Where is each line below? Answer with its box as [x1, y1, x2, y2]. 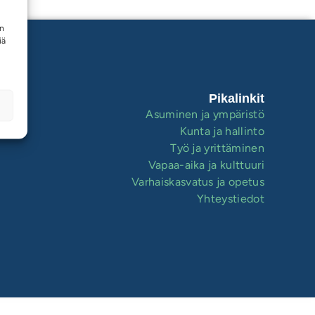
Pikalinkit [208, 91, 264, 105]
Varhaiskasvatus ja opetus [131, 175, 264, 188]
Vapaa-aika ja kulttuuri [148, 158, 264, 172]
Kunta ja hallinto [179, 124, 264, 138]
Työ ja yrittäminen [170, 141, 264, 155]
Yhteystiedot [197, 192, 264, 205]
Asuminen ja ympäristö [146, 108, 264, 121]
